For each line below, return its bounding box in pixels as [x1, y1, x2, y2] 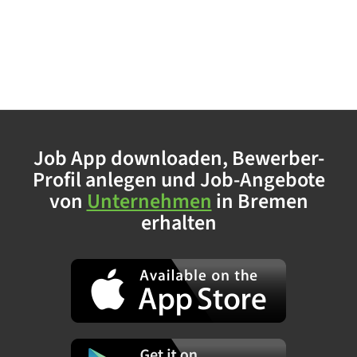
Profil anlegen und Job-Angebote [32, 165, 325, 195]
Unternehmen [86, 186, 212, 217]
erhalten [140, 208, 217, 238]
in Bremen [211, 186, 308, 217]
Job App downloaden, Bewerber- [33, 143, 324, 174]
